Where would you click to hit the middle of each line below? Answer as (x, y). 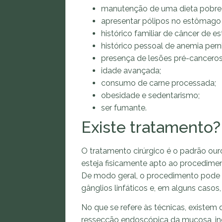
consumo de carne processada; (159, 83)
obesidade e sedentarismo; (150, 96)
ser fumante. (124, 108)
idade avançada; (131, 71)
